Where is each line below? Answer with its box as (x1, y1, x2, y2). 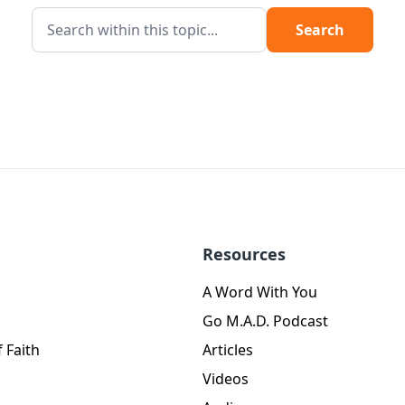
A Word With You (202, 282, 317, 303)
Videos (202, 369, 249, 390)
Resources (202, 243, 286, 266)
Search (296, 20, 344, 41)
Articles (202, 340, 253, 361)
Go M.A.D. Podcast (202, 311, 328, 332)
